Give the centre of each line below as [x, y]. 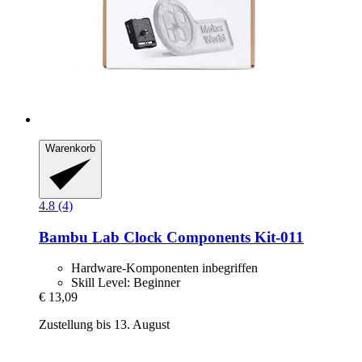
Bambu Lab [79, 237]
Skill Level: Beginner [126, 283]
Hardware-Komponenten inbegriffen [164, 268]
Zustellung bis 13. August [104, 325]
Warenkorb [70, 149]
